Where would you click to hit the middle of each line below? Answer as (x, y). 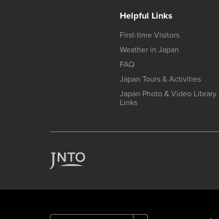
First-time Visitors (149, 35)
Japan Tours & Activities (160, 79)
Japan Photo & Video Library (168, 94)
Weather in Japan (149, 50)
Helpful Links (146, 16)
